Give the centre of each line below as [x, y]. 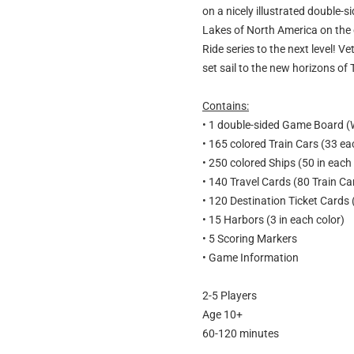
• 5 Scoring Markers [250, 239]
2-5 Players [230, 296]
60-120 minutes [241, 334]
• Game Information [250, 258]
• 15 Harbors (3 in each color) [273, 220]
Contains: [226, 106]
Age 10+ [222, 315]
